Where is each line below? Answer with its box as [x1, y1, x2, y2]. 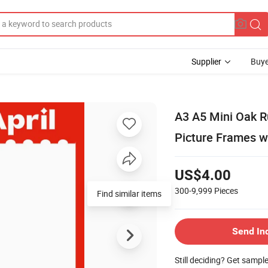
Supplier [191, 56, 221, 67]
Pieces [214, 184, 238, 196]
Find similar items [97, 187, 162, 199]
